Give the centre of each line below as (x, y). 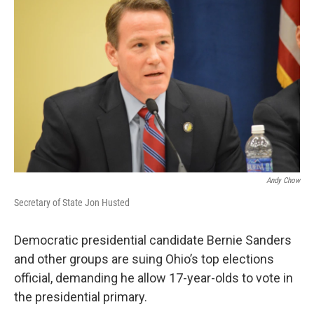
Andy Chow (283, 181)
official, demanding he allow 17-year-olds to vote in (153, 278)
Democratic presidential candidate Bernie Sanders (153, 240)
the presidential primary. (82, 297)
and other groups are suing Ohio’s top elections (144, 259)
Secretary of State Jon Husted (72, 203)
